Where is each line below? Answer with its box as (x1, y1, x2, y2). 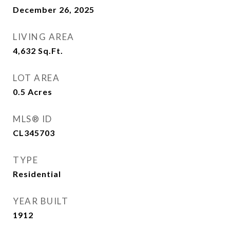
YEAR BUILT (13, 196, 68, 206)
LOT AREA (13, 72, 60, 83)
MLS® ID (13, 113, 52, 124)
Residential (13, 169, 61, 179)
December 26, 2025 (13, 5, 94, 14)
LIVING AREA (13, 31, 74, 42)
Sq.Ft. (38, 46, 63, 55)
